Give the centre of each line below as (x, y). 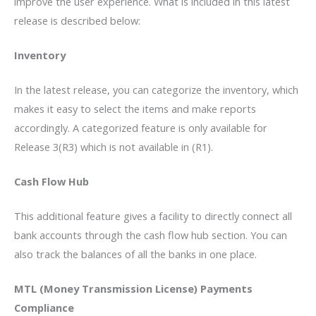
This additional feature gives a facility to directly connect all (153, 215)
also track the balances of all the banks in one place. (135, 254)
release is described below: (77, 21)
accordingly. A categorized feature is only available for (141, 128)
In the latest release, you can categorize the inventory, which (156, 90)
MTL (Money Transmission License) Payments (133, 288)
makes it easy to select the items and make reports (135, 109)
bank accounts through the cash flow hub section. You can (151, 235)
